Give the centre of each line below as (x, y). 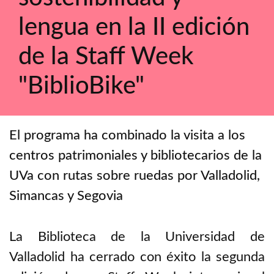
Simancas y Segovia (66, 196)
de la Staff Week (106, 57)
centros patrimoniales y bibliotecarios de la (135, 155)
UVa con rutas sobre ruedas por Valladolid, (135, 176)
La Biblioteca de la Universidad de (137, 236)
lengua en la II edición (134, 28)
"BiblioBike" (81, 86)
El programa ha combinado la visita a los (127, 135)
